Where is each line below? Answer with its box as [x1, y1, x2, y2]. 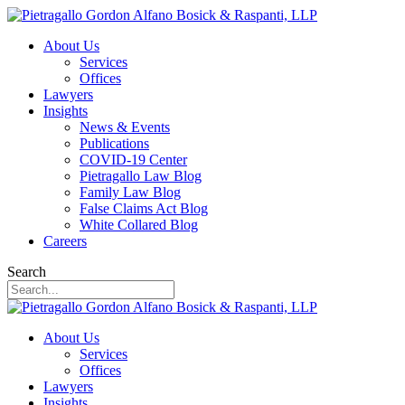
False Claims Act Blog [80, 201, 208, 216]
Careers [43, 233, 87, 249]
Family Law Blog [80, 184, 181, 200]
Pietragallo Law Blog [80, 168, 202, 184]
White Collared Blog [80, 217, 198, 232]
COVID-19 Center [80, 152, 187, 167]
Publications [80, 136, 149, 151]
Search [7, 264, 46, 279]
